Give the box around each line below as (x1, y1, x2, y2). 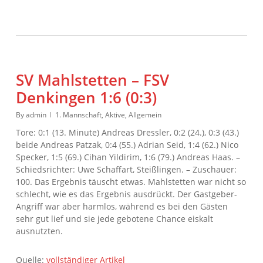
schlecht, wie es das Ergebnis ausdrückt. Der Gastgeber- (15, 188, 237, 200)
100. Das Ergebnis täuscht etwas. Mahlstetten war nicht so (15, 176, 246, 187)
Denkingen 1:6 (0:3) (15, 86, 157, 108)
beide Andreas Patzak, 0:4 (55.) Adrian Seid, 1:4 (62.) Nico (15, 139, 238, 150)
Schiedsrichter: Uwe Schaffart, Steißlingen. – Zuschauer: (15, 163, 237, 175)
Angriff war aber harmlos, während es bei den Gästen (15, 200, 228, 212)
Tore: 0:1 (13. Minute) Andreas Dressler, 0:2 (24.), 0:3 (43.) (15, 126, 239, 138)
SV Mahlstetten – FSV (15, 69, 169, 90)
